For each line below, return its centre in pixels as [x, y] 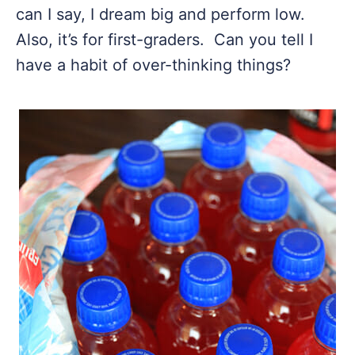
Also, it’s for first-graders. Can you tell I [164, 40]
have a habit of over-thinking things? [153, 65]
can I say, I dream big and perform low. [160, 14]
